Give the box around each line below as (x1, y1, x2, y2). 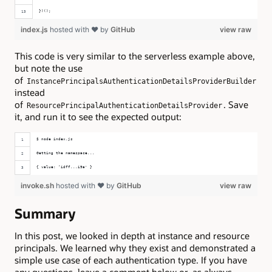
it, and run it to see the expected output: (15, 110, 182, 123)
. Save (223, 98, 248, 110)
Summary (15, 205, 75, 223)
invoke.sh (21, 181, 56, 191)
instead (15, 86, 45, 98)
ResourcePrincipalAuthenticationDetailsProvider (27, 101, 222, 110)
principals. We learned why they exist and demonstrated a (15, 242, 256, 254)
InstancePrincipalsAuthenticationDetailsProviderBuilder (27, 76, 256, 86)
